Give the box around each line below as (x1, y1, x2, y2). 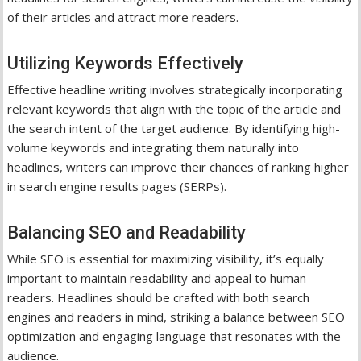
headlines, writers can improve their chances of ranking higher (7, 158, 350, 175)
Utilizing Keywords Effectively (7, 52, 244, 73)
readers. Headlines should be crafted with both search (7, 288, 310, 305)
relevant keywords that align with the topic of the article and (7, 100, 342, 117)
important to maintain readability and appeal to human (7, 269, 307, 286)
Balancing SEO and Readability (7, 222, 247, 243)
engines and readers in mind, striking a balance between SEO (7, 308, 346, 325)
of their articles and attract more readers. (7, 8, 239, 25)
